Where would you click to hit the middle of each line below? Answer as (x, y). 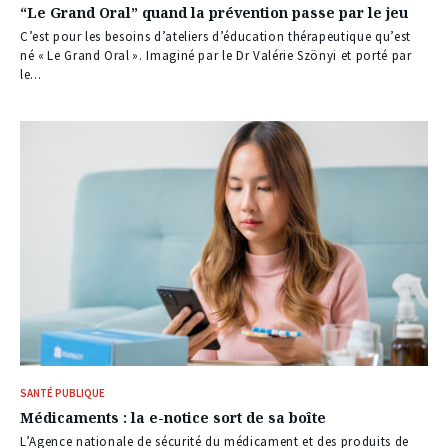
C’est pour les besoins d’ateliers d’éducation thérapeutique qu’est (215, 36)
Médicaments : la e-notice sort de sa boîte (173, 418)
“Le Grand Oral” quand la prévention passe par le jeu (214, 12)
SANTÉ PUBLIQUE (62, 393)
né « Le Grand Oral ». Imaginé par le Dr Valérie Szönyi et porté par (216, 55)
